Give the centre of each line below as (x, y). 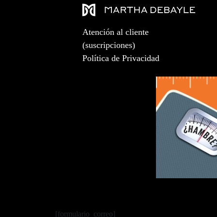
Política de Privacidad (121, 58)
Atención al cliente (115, 32)
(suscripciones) (108, 45)
